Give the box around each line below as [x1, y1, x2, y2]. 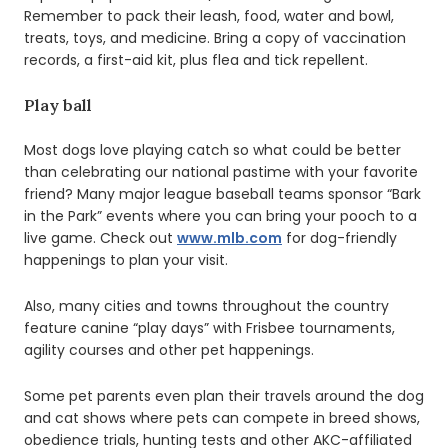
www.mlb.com [177, 227, 282, 248]
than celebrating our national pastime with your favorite [24, 161, 418, 182]
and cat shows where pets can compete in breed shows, [24, 407, 420, 428]
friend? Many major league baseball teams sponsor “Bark [24, 183, 421, 204]
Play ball [24, 94, 92, 115]
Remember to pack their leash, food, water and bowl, [24, 5, 394, 26]
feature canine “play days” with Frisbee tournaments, [24, 317, 395, 338]
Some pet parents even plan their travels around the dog [24, 385, 424, 406]
